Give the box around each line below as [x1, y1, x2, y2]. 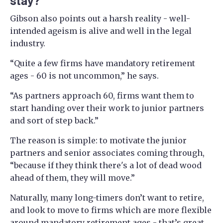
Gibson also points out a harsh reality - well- [10, 13, 190, 23]
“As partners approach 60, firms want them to [10, 90, 194, 101]
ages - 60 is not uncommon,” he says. [10, 70, 159, 81]
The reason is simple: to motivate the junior [10, 135, 187, 145]
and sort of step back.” [10, 115, 99, 125]
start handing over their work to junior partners [10, 103, 204, 113]
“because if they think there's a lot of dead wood [10, 160, 202, 170]
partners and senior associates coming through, [10, 147, 205, 158]
